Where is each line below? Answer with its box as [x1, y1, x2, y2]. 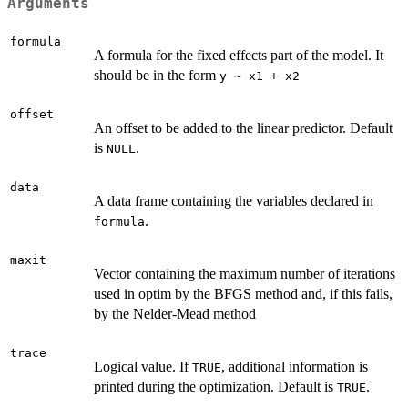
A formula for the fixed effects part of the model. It [94, 46, 383, 63]
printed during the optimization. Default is [94, 378, 337, 394]
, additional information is [221, 358, 368, 374]
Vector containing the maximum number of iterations [94, 265, 395, 281]
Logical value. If [94, 358, 192, 374]
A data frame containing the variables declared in [94, 192, 373, 209]
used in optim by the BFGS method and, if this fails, [94, 285, 393, 301]
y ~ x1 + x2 [219, 68, 300, 83]
